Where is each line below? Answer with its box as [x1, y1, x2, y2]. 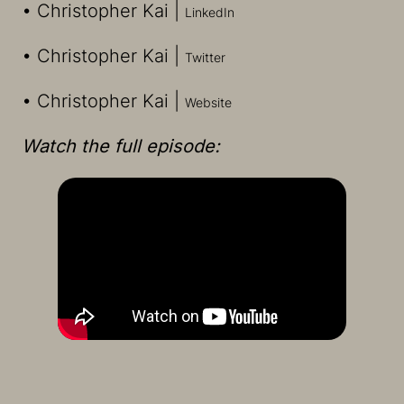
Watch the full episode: [22, 135, 220, 158]
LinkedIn [185, 5, 234, 21]
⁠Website [185, 95, 232, 111]
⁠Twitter [185, 50, 225, 66]
